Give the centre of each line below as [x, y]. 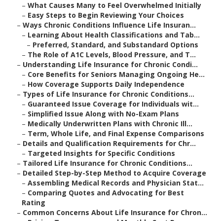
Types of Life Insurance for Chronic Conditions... [109, 94]
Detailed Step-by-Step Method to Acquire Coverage [114, 173]
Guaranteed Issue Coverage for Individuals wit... [113, 104]
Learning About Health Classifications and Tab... [114, 35]
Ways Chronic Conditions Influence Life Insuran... [109, 25]
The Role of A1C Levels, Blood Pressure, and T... [112, 55]
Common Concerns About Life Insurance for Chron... [115, 213]
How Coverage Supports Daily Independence [106, 84]
